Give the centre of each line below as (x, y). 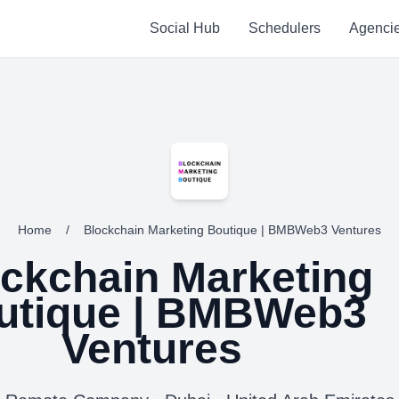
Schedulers (284, 28)
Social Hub (184, 28)
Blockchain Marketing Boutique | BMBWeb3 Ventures (232, 230)
